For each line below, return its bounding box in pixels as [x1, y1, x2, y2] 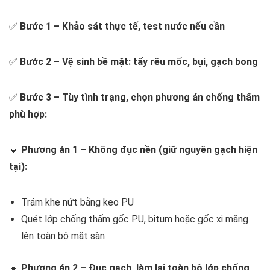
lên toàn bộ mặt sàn [21, 230, 105, 242]
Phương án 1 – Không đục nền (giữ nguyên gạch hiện [21, 144, 257, 156]
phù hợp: [9, 108, 47, 121]
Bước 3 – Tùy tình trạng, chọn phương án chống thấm [20, 92, 260, 104]
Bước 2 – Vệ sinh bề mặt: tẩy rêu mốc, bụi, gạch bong [20, 56, 258, 68]
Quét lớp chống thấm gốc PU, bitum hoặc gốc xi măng [21, 213, 248, 225]
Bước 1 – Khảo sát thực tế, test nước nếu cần [20, 20, 225, 33]
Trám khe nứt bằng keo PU [21, 196, 134, 209]
